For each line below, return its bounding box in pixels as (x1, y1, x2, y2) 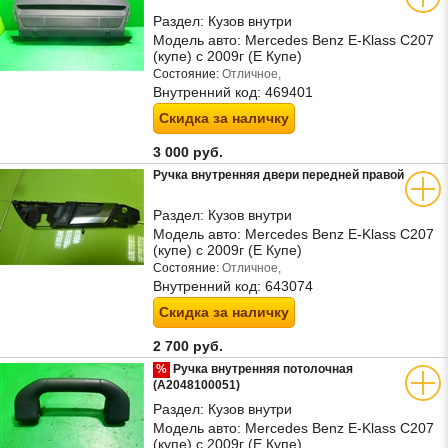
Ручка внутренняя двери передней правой (153, 168, 404, 182)
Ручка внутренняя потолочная (170, 362, 353, 376)
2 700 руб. (153, 338, 227, 354)
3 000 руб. (153, 144, 227, 160)
